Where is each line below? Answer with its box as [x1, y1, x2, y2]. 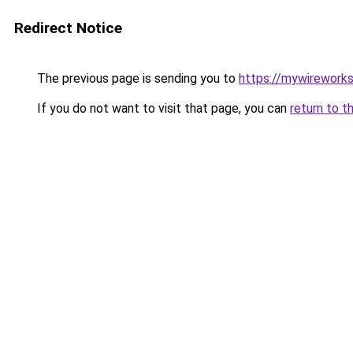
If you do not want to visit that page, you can [34, 101, 290, 116]
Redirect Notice [14, 19, 122, 37]
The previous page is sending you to [34, 71, 239, 86]
